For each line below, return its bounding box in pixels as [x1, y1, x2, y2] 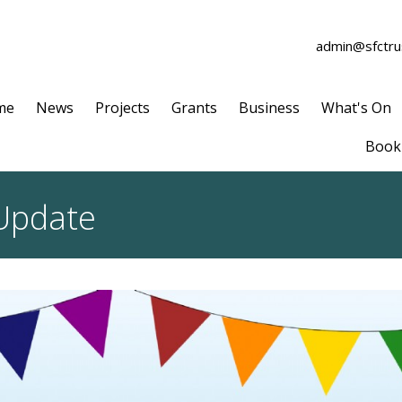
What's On [321, 98, 391, 118]
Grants [171, 98, 217, 118]
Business [239, 98, 300, 118]
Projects [95, 98, 150, 118]
